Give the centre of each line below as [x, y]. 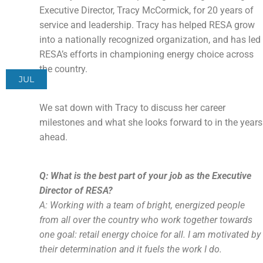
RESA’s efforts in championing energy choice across [147, 54]
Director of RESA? [76, 190]
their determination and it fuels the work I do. [131, 249]
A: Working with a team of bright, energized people [142, 205]
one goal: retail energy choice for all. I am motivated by [150, 235]
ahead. [54, 137]
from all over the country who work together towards [146, 220]
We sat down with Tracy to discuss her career [133, 108]
